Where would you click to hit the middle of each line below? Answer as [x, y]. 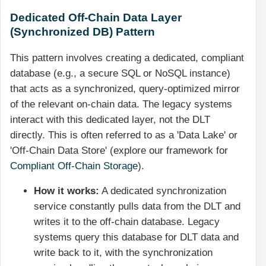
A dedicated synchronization [163, 191]
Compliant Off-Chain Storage [74, 166]
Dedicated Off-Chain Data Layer [96, 18]
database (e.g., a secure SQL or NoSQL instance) [120, 73]
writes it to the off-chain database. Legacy [127, 222]
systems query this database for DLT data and [136, 237]
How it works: [66, 191]
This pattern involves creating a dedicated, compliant [127, 58]
